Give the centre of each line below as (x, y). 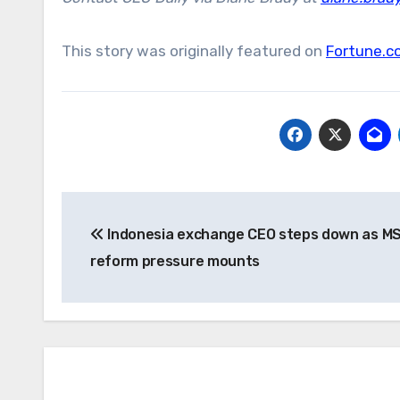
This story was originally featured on (194, 50)
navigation (133, 245)
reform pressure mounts (175, 261)
